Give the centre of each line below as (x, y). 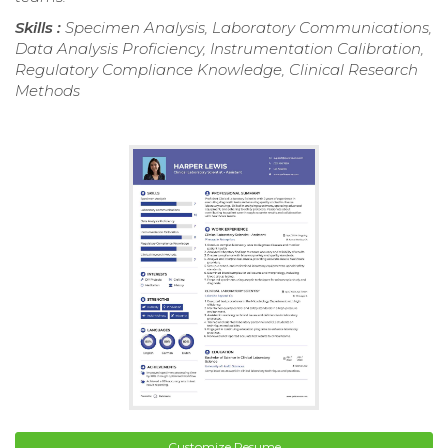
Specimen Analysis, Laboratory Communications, (248, 27)
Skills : (40, 27)
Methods (47, 90)
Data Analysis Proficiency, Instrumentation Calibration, (219, 48)
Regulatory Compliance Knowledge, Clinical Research (216, 69)
